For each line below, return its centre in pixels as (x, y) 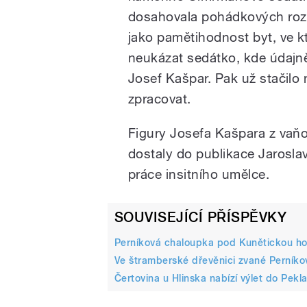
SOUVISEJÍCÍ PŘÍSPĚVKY (201, 218)
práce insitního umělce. (199, 174)
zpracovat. (160, 99)
